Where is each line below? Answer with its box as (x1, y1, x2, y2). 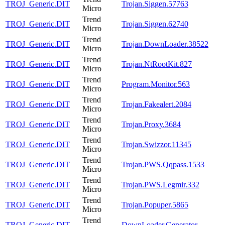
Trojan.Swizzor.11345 (122, 140, 191, 149)
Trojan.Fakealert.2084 (122, 99, 191, 108)
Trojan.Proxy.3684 (122, 120, 181, 129)
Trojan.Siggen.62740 (122, 19, 188, 28)
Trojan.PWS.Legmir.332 (122, 180, 199, 189)
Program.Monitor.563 (122, 79, 190, 88)
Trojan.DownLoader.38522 (122, 39, 208, 48)
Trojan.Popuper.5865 (122, 200, 188, 209)
